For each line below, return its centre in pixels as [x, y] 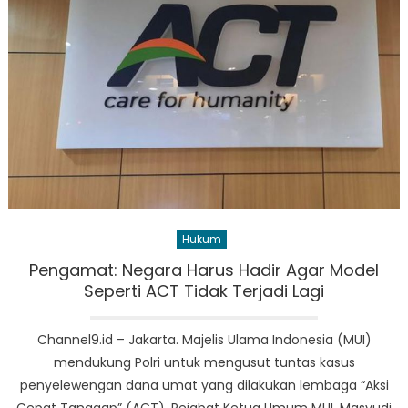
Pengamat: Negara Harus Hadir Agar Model [204, 270]
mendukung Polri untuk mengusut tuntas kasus [204, 362]
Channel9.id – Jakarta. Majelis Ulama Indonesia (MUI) [204, 339]
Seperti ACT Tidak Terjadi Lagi [204, 291]
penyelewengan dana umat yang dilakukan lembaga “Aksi [204, 385]
